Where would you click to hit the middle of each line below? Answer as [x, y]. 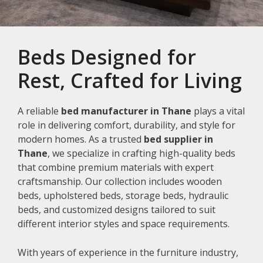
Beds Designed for [107, 57]
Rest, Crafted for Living [130, 81]
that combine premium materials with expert [116, 168]
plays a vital [218, 111]
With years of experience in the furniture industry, [128, 253]
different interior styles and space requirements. [124, 224]
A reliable [39, 111]
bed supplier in [178, 139]
